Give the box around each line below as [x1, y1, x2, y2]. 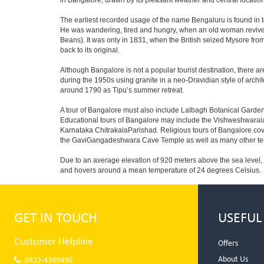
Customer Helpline [14, 236, 94, 247]
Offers [218, 239, 239, 248]
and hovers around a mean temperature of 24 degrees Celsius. [60, 166, 261, 174]
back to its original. [60, 46, 120, 54]
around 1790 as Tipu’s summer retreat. [60, 86, 184, 94]
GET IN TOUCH [14, 212, 98, 226]
